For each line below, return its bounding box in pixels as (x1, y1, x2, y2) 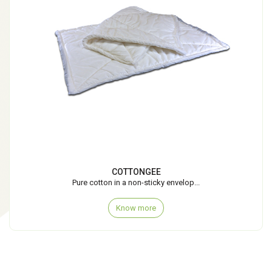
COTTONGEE (111, 166, 161, 177)
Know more (116, 203, 156, 212)
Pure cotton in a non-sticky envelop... (72, 177, 200, 187)
